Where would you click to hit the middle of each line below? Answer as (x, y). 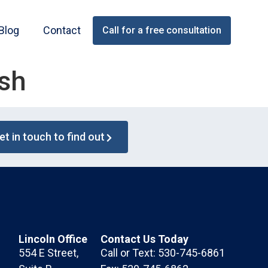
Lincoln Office (53, 239)
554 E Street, (49, 253)
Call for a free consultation (162, 30)
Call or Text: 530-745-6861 (163, 253)
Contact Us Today (145, 239)
